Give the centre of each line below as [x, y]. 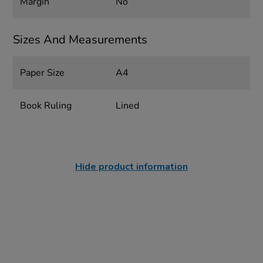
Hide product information [131, 167]
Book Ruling [46, 106]
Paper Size [43, 73]
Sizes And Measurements [80, 40]
